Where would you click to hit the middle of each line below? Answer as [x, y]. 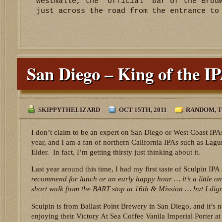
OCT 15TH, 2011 [143, 110]
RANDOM [200, 110]
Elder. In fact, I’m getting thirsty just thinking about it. [116, 152]
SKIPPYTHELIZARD [69, 110]
